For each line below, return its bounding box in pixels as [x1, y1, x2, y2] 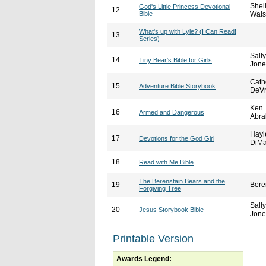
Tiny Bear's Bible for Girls [139, 56, 212, 64]
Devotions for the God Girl [139, 135, 214, 142]
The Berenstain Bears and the [139, 178, 225, 185]
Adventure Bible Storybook [139, 83, 216, 90]
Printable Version [113, 233, 194, 245]
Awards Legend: [116, 255, 172, 263]
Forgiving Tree [139, 185, 181, 192]
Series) [139, 35, 160, 42]
